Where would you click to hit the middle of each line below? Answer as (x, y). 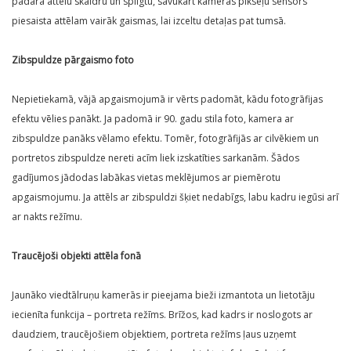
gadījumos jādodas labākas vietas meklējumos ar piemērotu (146, 178)
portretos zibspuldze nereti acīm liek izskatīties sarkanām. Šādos (156, 158)
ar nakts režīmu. (47, 217)
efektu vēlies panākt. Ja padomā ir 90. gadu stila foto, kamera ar (153, 119)
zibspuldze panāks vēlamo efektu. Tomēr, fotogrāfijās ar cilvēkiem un (165, 139)
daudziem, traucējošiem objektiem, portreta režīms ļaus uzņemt (154, 335)
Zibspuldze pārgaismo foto (73, 60)
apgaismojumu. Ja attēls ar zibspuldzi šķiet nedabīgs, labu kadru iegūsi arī (175, 197)
